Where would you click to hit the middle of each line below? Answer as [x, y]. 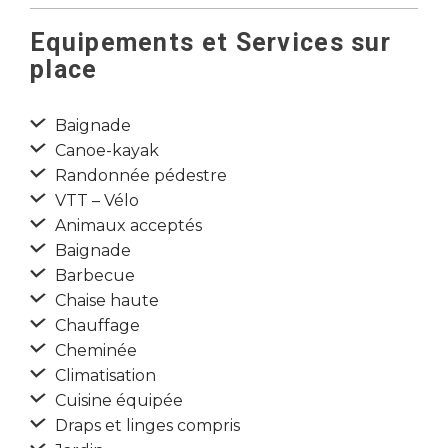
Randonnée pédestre [139, 175]
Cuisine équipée [117, 400]
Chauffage [95, 325]
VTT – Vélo [95, 200]
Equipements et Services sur [211, 42]
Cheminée [94, 350]
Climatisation [103, 375]
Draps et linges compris [145, 425]
